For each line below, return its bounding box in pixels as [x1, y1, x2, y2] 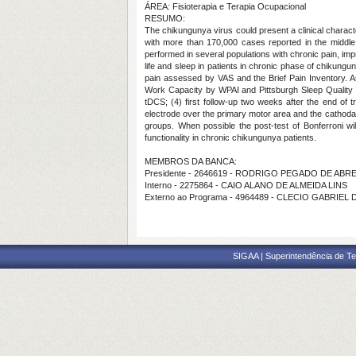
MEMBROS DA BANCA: [145, 157, 237, 166]
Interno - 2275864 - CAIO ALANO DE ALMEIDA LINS [145, 180, 347, 190]
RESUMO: [145, 14, 185, 23]
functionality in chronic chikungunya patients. [145, 133, 316, 142]
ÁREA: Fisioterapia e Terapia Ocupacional [145, 2, 306, 11]
